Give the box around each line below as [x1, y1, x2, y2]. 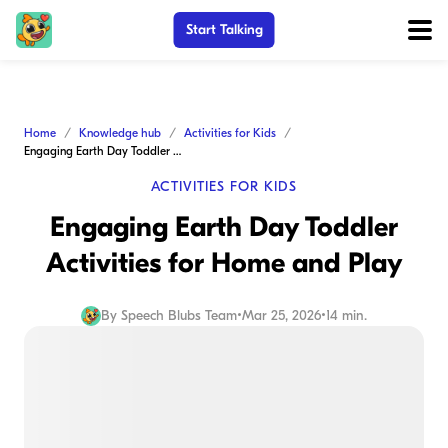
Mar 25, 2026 [242, 307, 321, 324]
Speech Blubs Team [121, 307, 237, 324]
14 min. [326, 307, 367, 324]
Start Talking [185, 21, 263, 38]
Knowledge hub [79, 126, 161, 140]
